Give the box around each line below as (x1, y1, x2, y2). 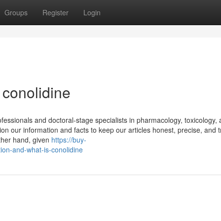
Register (42, 7, 69, 17)
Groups (4, 7, 28, 17)
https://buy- (51, 135, 86, 145)
